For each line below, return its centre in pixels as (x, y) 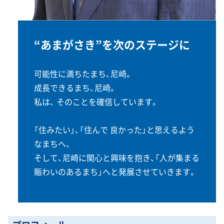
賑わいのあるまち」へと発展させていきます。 (115, 171)
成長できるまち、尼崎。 (75, 87)
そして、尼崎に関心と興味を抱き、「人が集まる (117, 157)
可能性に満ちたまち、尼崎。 (83, 73)
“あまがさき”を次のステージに (112, 44)
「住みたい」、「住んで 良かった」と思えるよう (114, 129)
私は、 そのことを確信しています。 (96, 101)
